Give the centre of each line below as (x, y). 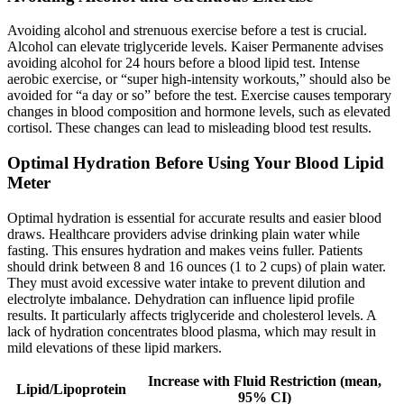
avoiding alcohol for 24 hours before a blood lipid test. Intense (184, 63)
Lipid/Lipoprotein (71, 389)
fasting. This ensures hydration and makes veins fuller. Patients (185, 250)
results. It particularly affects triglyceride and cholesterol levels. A (192, 315)
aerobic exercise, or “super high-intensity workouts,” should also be (199, 79)
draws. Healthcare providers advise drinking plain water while (184, 234)
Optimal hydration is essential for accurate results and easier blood (194, 217)
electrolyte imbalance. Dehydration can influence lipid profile (181, 298)
